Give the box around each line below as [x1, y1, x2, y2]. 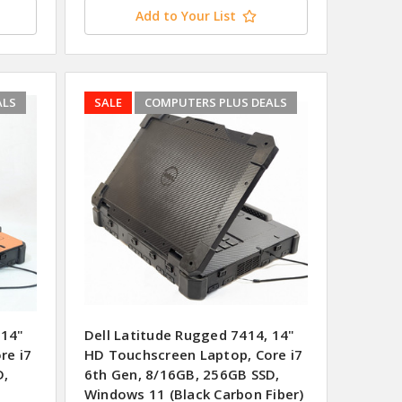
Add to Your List [135, 7, 236, 25]
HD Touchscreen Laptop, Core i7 [83, 345, 303, 364]
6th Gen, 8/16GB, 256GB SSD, [83, 365, 280, 384]
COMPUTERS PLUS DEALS [144, 94, 287, 111]
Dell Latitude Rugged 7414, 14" [83, 326, 295, 345]
